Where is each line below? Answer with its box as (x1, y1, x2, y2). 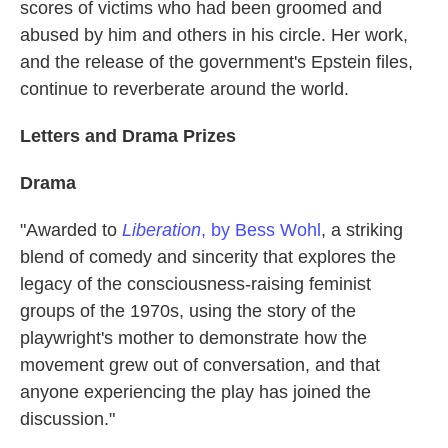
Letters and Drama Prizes (20, 125, 236, 146)
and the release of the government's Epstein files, (20, 51, 413, 72)
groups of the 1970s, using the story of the (20, 300, 356, 321)
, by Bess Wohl (201, 219, 321, 240)
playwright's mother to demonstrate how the (20, 327, 367, 348)
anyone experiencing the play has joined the (20, 381, 371, 402)
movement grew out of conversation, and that (20, 354, 380, 375)
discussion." (20, 408, 115, 429)
